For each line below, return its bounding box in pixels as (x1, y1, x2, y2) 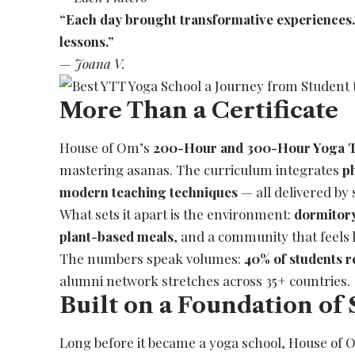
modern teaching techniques (59, 182, 239, 200)
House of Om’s (59, 138, 154, 156)
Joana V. (74, 54, 126, 72)
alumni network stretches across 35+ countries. (59, 271, 351, 289)
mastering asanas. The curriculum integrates (59, 160, 343, 178)
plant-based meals (59, 227, 174, 245)
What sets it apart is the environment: (59, 204, 295, 223)
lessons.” (59, 32, 115, 50)
